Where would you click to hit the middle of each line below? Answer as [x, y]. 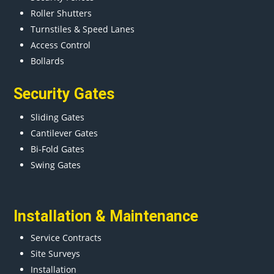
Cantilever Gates [65, 133]
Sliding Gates [58, 117]
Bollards [48, 61]
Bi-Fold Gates [58, 149]
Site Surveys [56, 253]
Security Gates [64, 94]
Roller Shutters [61, 13]
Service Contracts [66, 237]
